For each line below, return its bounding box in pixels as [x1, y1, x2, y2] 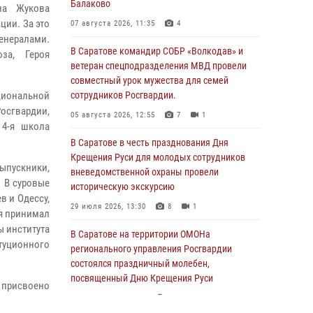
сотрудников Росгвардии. [71, 89, 176, 101]
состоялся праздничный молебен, [71, 258, 210, 269]
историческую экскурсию [71, 181, 175, 192]
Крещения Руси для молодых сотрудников [71, 152, 245, 163]
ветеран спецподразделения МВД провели [71, 60, 247, 71]
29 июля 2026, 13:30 [71, 202, 146, 211]
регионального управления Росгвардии [71, 243, 232, 254]
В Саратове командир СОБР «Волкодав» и [71, 45, 243, 57]
